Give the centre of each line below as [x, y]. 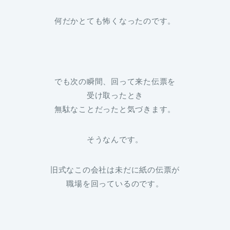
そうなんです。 [115, 140]
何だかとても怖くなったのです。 [115, 21]
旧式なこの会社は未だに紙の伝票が [115, 170]
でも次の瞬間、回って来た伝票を [115, 82]
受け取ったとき [115, 95]
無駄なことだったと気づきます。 [115, 109]
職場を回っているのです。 [115, 184]
